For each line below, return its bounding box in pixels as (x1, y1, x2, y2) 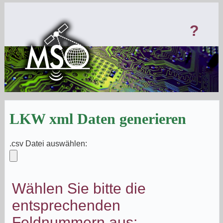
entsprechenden (11, 197, 120, 214)
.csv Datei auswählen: (9, 139, 87, 148)
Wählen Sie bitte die (11, 180, 146, 197)
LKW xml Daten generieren (9, 111, 186, 127)
